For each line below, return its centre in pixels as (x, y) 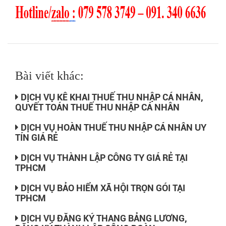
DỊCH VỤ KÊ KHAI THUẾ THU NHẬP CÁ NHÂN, (111, 97)
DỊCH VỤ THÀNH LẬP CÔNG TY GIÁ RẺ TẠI (103, 158)
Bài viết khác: (49, 76)
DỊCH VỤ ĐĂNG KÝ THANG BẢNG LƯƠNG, (103, 218)
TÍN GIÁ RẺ (37, 138)
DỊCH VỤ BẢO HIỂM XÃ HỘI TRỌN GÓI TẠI (102, 188)
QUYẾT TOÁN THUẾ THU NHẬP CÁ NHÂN (97, 107)
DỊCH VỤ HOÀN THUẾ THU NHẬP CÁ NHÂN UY (112, 128)
